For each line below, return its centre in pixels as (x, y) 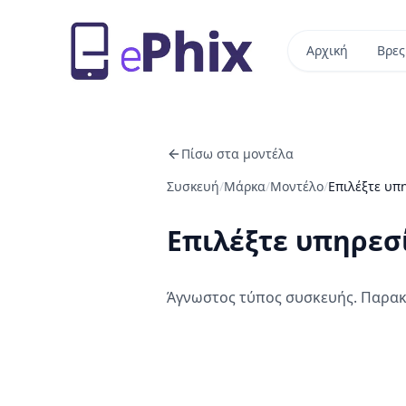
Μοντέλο (297, 186)
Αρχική (327, 50)
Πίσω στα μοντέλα (237, 154)
